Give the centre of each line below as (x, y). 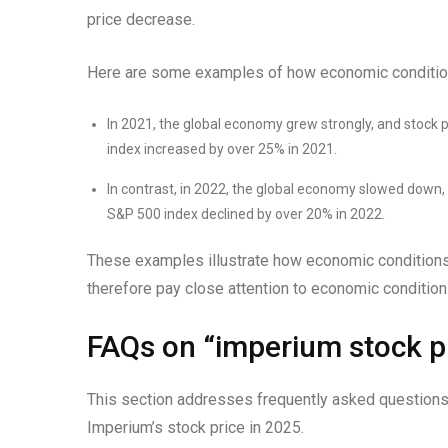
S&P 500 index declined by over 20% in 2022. (246, 213)
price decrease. (141, 19)
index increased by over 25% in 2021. (222, 148)
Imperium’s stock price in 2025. (195, 427)
